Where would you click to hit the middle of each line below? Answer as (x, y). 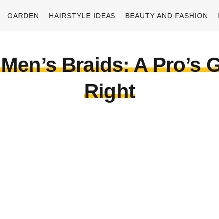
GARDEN (23, 15)
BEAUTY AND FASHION (167, 15)
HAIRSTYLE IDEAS (82, 15)
